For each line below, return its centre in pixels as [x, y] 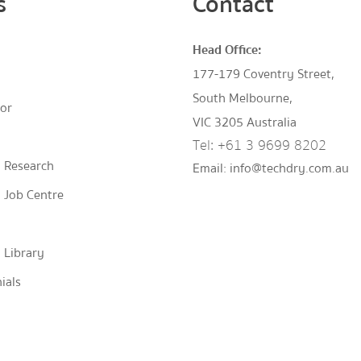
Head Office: [227, 50]
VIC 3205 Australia [245, 122]
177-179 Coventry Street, [263, 74]
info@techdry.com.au [289, 168]
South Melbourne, [243, 98]
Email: [211, 168]
